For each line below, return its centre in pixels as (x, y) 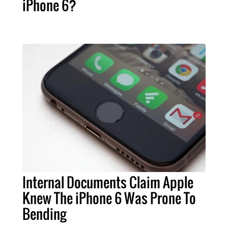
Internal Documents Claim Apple (108, 182)
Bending (44, 214)
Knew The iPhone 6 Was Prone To (109, 198)
